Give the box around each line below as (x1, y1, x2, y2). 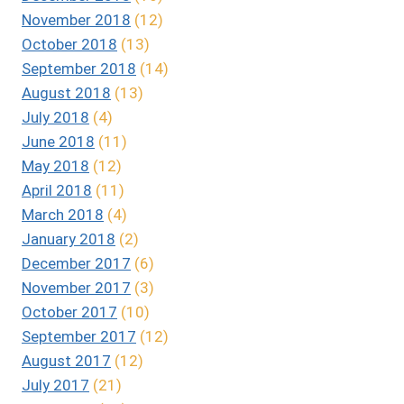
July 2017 (22, 375, 89, 394)
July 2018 (22, 107, 89, 126)
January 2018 (22, 229, 115, 248)
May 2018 (22, 156, 89, 175)
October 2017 (22, 302, 117, 321)
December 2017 (22, 253, 131, 272)
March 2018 (22, 205, 104, 224)
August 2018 (22, 83, 111, 102)
